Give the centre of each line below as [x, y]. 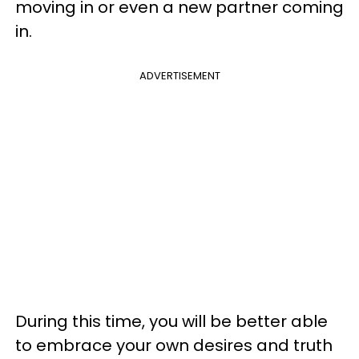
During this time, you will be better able [171, 321]
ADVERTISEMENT [179, 75]
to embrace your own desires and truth [174, 345]
